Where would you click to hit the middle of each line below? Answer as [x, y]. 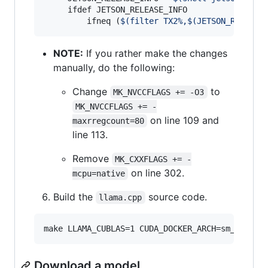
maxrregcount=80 [108, 121]
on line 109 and [185, 120]
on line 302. [156, 173]
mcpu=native [99, 173]
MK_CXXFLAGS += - [153, 159]
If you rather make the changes [155, 53]
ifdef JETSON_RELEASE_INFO [115, 9]
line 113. [90, 134]
